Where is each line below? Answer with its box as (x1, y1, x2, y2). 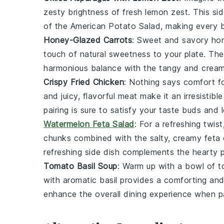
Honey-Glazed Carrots (43, 34, 132, 45)
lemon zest (145, 6, 188, 17)
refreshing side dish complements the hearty (43, 146, 220, 157)
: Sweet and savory (132, 34, 211, 45)
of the (43, 20, 70, 31)
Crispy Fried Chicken (43, 76, 124, 87)
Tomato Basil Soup (43, 160, 117, 171)
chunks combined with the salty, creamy (43, 132, 204, 143)
